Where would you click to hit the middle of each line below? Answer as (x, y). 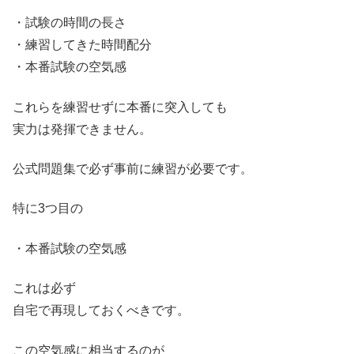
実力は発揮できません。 (82, 129)
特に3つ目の (48, 209)
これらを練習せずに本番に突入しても (120, 107)
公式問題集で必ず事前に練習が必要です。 (133, 169)
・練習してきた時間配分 (82, 45)
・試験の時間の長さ (70, 23)
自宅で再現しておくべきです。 (101, 311)
